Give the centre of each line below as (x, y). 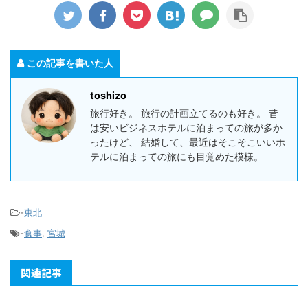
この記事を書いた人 (70, 63)
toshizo (108, 96)
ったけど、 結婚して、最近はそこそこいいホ (188, 142)
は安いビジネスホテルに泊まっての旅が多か (186, 128)
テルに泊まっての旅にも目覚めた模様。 (177, 157)
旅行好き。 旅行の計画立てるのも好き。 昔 (184, 113)
